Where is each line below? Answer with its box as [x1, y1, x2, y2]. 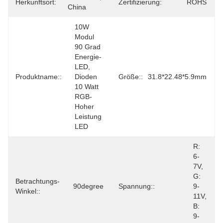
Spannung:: [118, 182, 155, 190]
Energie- [75, 53, 102, 61]
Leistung [75, 112, 102, 120]
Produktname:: [15, 73, 62, 81]
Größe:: [118, 73, 143, 81]
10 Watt [75, 83, 99, 91]
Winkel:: [15, 187, 40, 195]
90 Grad [75, 43, 101, 51]
